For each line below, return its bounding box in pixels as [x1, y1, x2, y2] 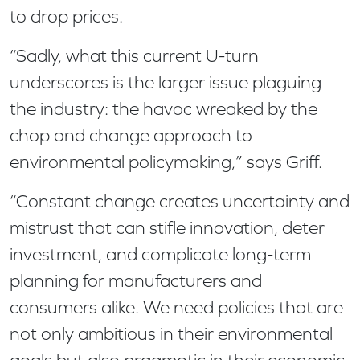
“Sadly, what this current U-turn [10, 46, 259, 67]
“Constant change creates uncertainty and [10, 191, 350, 212]
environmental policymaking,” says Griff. [10, 152, 326, 173]
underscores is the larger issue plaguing [10, 72, 321, 93]
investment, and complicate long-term [10, 244, 311, 265]
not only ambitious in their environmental [10, 324, 333, 345]
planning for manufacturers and [10, 271, 262, 292]
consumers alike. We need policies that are [10, 297, 343, 318]
